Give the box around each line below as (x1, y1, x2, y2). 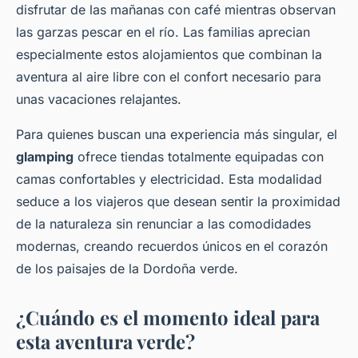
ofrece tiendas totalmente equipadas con (74, 148, 324, 165)
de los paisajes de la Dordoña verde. (16, 260, 238, 276)
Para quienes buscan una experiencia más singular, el (16, 125, 337, 142)
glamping (16, 148, 74, 165)
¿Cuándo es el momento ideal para (16, 304, 320, 330)
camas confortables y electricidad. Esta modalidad (16, 170, 322, 187)
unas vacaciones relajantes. (16, 90, 181, 107)
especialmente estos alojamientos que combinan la (16, 46, 322, 62)
